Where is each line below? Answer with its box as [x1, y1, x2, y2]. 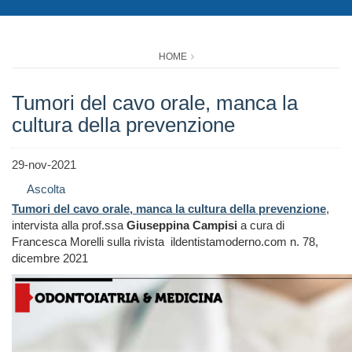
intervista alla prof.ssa [12, 218, 126, 233]
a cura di [237, 218, 284, 233]
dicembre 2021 [12, 251, 88, 266]
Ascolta [27, 182, 65, 196]
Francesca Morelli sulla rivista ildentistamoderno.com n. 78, [12, 235, 318, 249]
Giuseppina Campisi [126, 218, 237, 233]
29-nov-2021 [12, 158, 76, 172]
